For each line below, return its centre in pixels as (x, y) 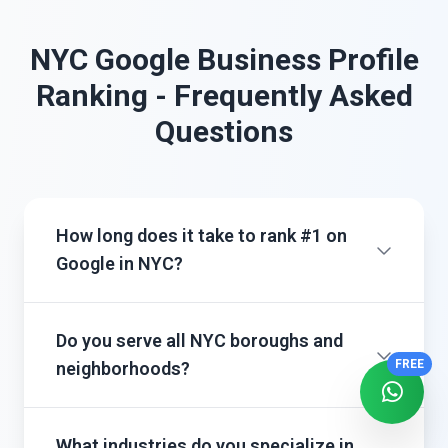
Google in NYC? (119, 263)
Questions (224, 131)
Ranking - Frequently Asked (224, 95)
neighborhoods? (123, 368)
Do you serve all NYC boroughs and (199, 340)
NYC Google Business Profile (224, 59)
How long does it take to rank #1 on (201, 235)
